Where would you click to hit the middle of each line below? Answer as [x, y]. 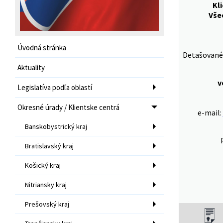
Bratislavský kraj [49, 146]
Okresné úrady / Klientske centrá [68, 107]
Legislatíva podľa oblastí [55, 87]
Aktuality [31, 67]
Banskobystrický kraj [56, 126]
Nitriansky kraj [46, 184]
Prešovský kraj [47, 204]
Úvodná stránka [42, 47]
